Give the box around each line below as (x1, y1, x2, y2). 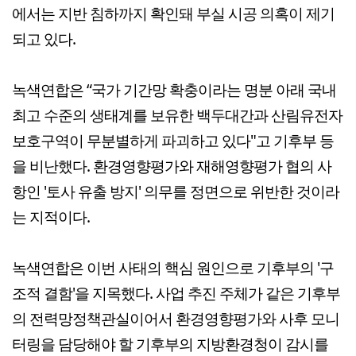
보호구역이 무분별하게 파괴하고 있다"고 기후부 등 (12, 130, 334, 152)
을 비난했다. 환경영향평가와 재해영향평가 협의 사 (12, 155, 331, 177)
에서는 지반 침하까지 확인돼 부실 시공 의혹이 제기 (12, 2, 335, 25)
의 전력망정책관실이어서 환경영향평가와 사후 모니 (12, 308, 339, 330)
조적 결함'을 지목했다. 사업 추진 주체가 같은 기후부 (12, 282, 340, 304)
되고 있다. (12, 28, 75, 50)
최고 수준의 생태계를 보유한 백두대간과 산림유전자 (12, 104, 342, 126)
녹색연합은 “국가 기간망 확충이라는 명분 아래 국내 (12, 79, 336, 101)
